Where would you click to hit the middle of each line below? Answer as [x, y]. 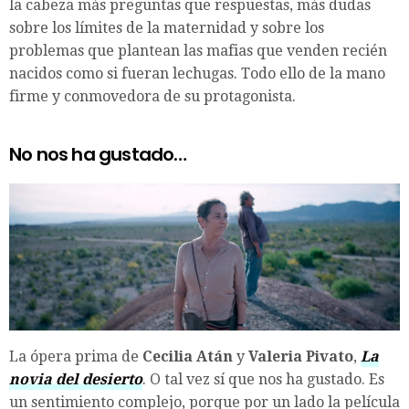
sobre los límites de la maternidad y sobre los [167, 27]
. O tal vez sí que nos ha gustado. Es [263, 379]
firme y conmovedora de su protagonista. [152, 96]
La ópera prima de [76, 356]
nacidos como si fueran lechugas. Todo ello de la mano [197, 73]
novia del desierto [76, 379]
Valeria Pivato [301, 356]
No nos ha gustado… [98, 154]
